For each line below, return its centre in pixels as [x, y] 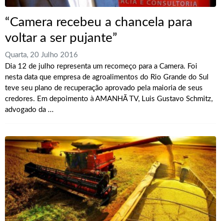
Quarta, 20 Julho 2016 [41, 55]
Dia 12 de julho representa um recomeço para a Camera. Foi [101, 66]
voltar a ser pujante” [61, 38]
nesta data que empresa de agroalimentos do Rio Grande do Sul [107, 77]
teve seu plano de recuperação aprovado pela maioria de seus [104, 88]
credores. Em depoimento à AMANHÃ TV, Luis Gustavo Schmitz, [109, 99]
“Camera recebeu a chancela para [99, 22]
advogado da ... [29, 110]
